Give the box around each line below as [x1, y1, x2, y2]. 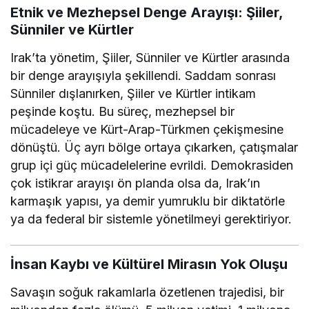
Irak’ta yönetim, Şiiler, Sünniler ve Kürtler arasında [10, 50, 290, 65]
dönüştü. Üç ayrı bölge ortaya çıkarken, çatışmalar [10, 139, 299, 154]
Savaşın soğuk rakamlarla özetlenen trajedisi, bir [10, 284, 285, 299]
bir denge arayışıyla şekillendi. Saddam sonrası [10, 68, 277, 83]
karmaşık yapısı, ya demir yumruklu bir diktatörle [10, 193, 286, 208]
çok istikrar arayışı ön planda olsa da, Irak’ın [10, 175, 261, 190]
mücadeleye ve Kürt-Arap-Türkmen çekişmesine [10, 121, 284, 137]
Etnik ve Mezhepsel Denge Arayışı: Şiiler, [10, 3, 283, 21]
